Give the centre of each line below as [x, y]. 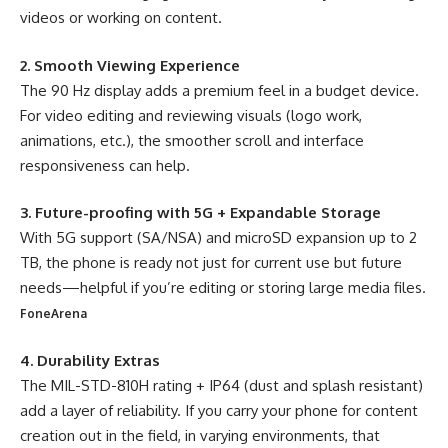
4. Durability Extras [90, 360]
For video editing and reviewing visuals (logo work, [191, 115]
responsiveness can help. [105, 165]
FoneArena [53, 313]
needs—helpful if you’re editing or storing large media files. [223, 287]
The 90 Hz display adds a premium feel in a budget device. [219, 90]
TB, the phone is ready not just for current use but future [211, 262]
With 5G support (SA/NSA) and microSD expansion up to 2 [218, 237]
